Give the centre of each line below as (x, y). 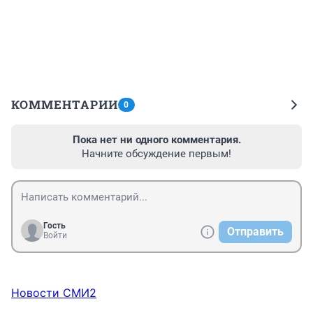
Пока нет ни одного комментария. (156, 140)
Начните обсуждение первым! (156, 154)
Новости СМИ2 (54, 293)
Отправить (255, 232)
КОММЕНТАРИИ (65, 105)
